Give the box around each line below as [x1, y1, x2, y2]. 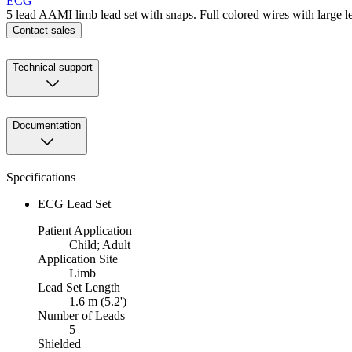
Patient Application [38, 224, 132, 238]
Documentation [13, 119, 81, 132]
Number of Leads [38, 309, 125, 323]
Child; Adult [69, 238, 130, 252]
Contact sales [13, 24, 75, 37]
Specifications [6, 170, 75, 185]
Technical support [13, 61, 93, 74]
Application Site [38, 252, 118, 266]
